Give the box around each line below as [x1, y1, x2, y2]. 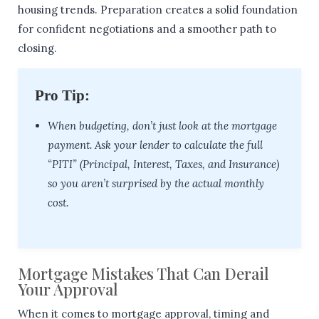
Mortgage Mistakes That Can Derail [18, 262, 269, 284]
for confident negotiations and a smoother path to [18, 21, 276, 36]
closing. [18, 41, 57, 55]
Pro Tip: [35, 86, 90, 104]
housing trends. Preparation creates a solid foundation [18, 2, 298, 16]
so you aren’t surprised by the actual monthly [48, 176, 264, 190]
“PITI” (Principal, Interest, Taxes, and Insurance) [48, 157, 279, 171]
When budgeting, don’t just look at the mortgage [48, 118, 277, 132]
